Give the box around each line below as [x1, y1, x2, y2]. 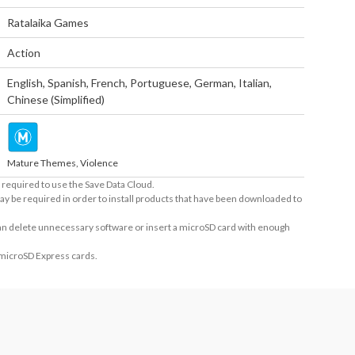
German [194, 76, 235, 90]
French [91, 76, 126, 90]
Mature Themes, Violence [7, 157, 119, 169]
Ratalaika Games [7, 16, 90, 29]
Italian [239, 76, 270, 90]
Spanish [48, 76, 87, 90]
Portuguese [130, 76, 190, 90]
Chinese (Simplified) [7, 93, 105, 106]
